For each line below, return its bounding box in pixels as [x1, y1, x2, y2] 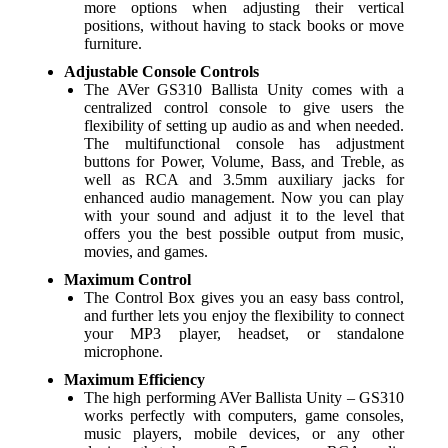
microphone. [84, 343, 163, 360]
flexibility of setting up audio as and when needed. [84, 117, 404, 134]
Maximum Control [64, 271, 191, 288]
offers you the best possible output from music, [84, 225, 404, 242]
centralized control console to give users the [84, 99, 404, 116]
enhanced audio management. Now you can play [84, 189, 404, 206]
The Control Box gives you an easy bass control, [84, 289, 404, 306]
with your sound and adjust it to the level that [84, 207, 404, 224]
